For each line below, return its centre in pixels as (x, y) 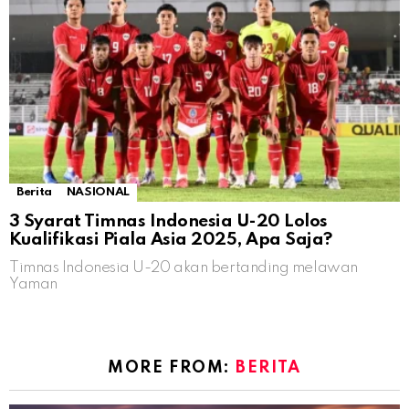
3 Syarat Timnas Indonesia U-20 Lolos (168, 221)
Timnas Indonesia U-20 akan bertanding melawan (184, 267)
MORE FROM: (172, 367)
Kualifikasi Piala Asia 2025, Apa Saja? (171, 239)
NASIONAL (98, 192)
